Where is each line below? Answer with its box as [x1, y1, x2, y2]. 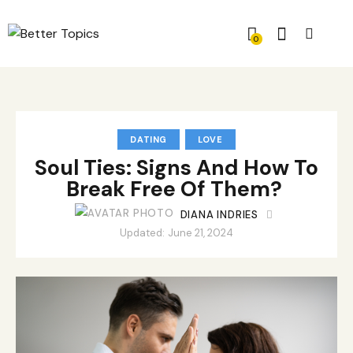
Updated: [120, 226, 165, 240]
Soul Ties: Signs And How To [35, 154, 318, 182]
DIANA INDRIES [180, 208, 258, 222]
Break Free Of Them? [66, 175, 287, 203]
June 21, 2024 [167, 226, 233, 240]
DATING [130, 134, 168, 146]
